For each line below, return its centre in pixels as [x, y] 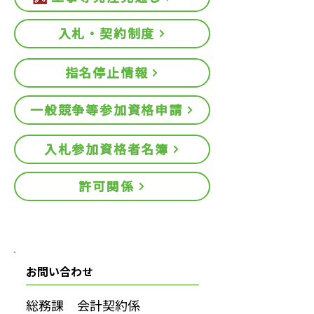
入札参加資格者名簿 [107, 149]
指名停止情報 [107, 73]
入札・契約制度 [107, 33]
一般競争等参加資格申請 [107, 110]
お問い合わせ [60, 272]
